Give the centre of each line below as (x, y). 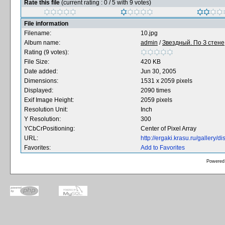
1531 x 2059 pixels (166, 81)
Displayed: (39, 90)
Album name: (42, 43)
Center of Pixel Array (168, 129)
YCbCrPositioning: (49, 129)
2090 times (156, 90)
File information (46, 24)
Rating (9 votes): (46, 52)
